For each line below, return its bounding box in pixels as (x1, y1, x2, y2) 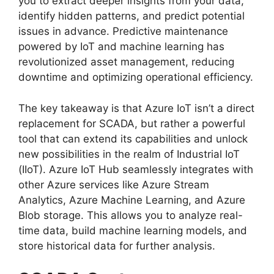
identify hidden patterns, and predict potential (18, 10, 245, 22)
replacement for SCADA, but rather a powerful (18, 117, 245, 130)
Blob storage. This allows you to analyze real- (18, 209, 243, 221)
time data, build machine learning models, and (18, 224, 247, 237)
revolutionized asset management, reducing (18, 56, 234, 68)
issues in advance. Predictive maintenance (18, 25, 228, 37)
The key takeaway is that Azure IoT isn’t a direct (18, 102, 254, 114)
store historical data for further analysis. (18, 239, 215, 252)
